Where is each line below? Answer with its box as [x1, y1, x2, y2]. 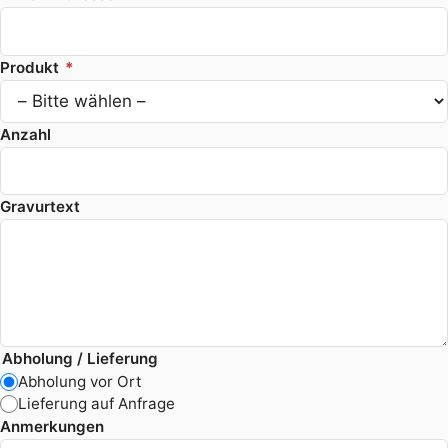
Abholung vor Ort [18, 371, 143, 391]
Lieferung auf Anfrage [18, 393, 176, 413]
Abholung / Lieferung [2, 348, 158, 368]
